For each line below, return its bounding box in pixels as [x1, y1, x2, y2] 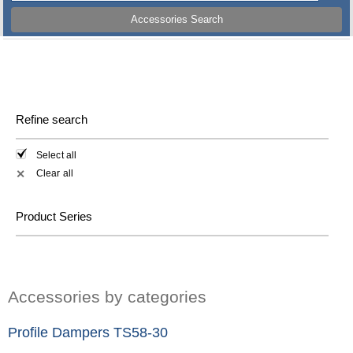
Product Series [16, 209, 92, 223]
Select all [36, 150, 76, 162]
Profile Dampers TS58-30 [8, 324, 168, 340]
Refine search [16, 113, 87, 126]
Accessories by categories [8, 287, 206, 306]
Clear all [36, 167, 73, 179]
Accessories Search [130, 13, 223, 26]
